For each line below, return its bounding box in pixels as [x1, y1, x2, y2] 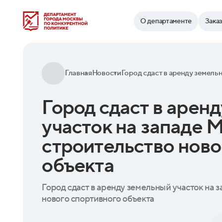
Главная [64, 68, 92, 78]
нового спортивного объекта [42, 193, 154, 205]
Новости [92, 68, 121, 78]
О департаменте [140, 17, 192, 26]
